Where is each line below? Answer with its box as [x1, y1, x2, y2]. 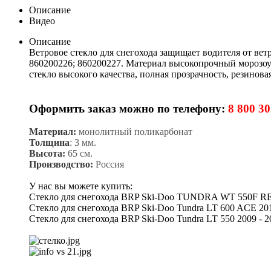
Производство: [29, 159, 93, 170]
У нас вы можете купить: [29, 181, 132, 192]
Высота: [29, 148, 65, 159]
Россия [93, 159, 124, 170]
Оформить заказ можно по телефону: [29, 102, 228, 115]
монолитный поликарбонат [76, 126, 192, 137]
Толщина [29, 137, 70, 148]
